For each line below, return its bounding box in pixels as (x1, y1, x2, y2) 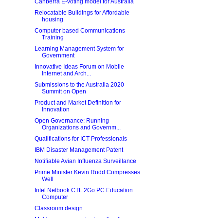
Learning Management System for (34, 45, 124, 52)
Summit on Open (41, 88, 86, 95)
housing (41, 16, 63, 23)
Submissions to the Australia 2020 (34, 81, 124, 88)
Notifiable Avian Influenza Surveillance (34, 158, 136, 164)
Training (41, 34, 64, 41)
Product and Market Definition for (34, 99, 121, 106)
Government (41, 52, 74, 59)
